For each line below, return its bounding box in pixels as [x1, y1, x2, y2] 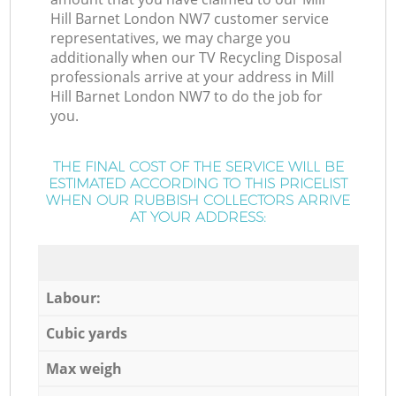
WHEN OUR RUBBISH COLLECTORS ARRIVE [46, 192, 350, 209]
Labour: [45, 287, 101, 308]
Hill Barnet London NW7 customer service [50, 9, 330, 29]
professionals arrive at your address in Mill [50, 67, 335, 88]
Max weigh [45, 358, 122, 378]
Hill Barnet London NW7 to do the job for [50, 87, 324, 107]
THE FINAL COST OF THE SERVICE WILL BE [52, 158, 344, 176]
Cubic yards [45, 323, 127, 343]
